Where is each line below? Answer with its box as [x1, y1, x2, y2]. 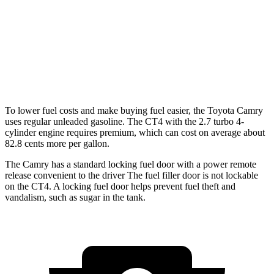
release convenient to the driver [5, 170, 127, 181]
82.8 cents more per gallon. [5, 138, 109, 149]
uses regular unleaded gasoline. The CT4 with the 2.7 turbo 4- [5, 116, 244, 127]
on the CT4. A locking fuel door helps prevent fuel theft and [5, 181, 235, 192]
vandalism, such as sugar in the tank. [5, 192, 146, 203]
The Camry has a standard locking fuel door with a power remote [5, 159, 256, 170]
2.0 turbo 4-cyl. [102, 38, 153, 47]
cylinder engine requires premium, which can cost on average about [5, 127, 265, 138]
